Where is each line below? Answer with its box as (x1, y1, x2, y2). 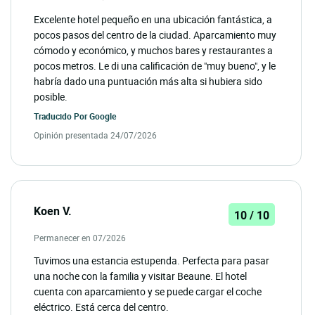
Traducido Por (34, 110, 89, 122)
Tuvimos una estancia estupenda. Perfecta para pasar (34, 254, 269, 268)
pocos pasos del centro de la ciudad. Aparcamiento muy (34, 28, 276, 42)
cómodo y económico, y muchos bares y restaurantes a (34, 44, 273, 58)
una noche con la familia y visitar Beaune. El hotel (34, 269, 247, 283)
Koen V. (34, 203, 72, 219)
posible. (34, 90, 67, 104)
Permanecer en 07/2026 (34, 232, 126, 244)
